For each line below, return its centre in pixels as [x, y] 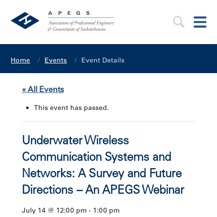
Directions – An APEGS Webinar [103, 192]
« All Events [43, 89]
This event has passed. [71, 108]
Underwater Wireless [75, 142]
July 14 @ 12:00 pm [54, 210]
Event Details [103, 60]
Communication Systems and [96, 159]
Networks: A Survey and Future [101, 175]
